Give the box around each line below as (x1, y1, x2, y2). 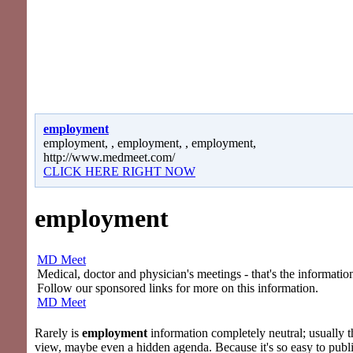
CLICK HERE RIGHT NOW (43, 164, 195, 178)
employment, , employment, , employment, (43, 136, 256, 150)
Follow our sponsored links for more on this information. (37, 281, 318, 295)
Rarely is (35, 325, 82, 340)
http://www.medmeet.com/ (43, 150, 175, 164)
